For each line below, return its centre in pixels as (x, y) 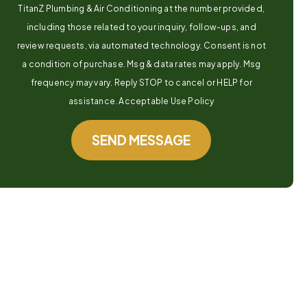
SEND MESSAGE (142, 140)
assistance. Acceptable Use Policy (141, 101)
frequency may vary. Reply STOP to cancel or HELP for (141, 83)
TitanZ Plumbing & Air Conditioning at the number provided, (142, 9)
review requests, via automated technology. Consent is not (141, 46)
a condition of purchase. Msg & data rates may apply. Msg (142, 64)
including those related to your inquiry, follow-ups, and (141, 27)
